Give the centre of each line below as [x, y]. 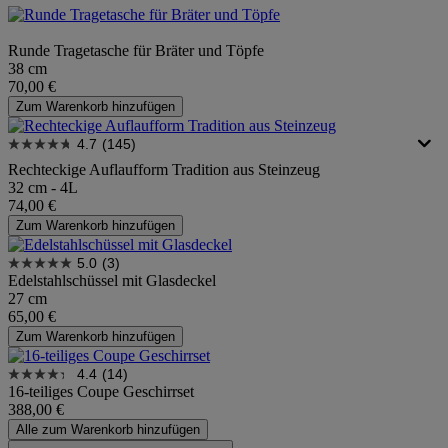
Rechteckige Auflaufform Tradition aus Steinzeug [164, 169]
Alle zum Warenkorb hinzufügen [108, 429]
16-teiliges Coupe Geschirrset [101, 391]
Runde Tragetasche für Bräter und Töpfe [136, 50]
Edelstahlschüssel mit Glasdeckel [112, 280]
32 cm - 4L [43, 187]
